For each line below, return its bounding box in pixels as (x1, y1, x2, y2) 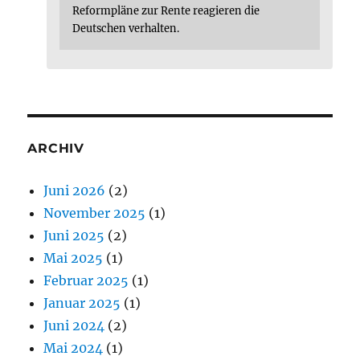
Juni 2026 (43, 182, 106, 198)
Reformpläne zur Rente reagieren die (72, 3, 260, 17)
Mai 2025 (43, 249, 104, 266)
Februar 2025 (43, 272, 129, 288)
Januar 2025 (43, 294, 121, 311)
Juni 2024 (43, 317, 105, 333)
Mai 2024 (43, 339, 104, 356)
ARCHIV (27, 140, 84, 156)
